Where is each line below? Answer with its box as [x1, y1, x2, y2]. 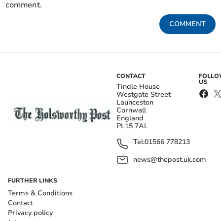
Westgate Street [116, 90, 171, 100]
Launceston [116, 98, 153, 108]
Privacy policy [8, 208, 53, 218]
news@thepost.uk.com [133, 155, 206, 165]
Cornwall [116, 106, 146, 115]
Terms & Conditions [8, 188, 73, 198]
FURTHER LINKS [8, 177, 57, 185]
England [116, 113, 144, 123]
